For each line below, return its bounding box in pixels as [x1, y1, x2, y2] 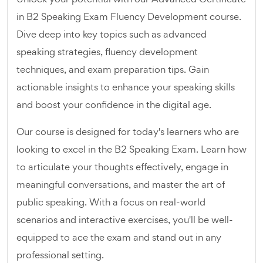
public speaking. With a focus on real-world [16, 195, 205, 208]
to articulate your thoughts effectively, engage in [16, 160, 228, 173]
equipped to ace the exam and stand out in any [16, 231, 221, 244]
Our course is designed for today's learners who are [16, 125, 239, 138]
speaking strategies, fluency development [16, 45, 198, 58]
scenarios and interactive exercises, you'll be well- [16, 213, 233, 226]
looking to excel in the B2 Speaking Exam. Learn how [16, 143, 247, 156]
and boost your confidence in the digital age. [16, 98, 211, 111]
